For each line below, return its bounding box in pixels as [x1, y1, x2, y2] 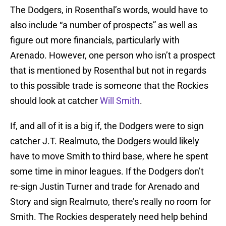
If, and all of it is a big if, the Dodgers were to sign [10, 121, 204, 132]
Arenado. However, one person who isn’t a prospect [10, 50, 215, 61]
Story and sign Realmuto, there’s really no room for [10, 196, 211, 207]
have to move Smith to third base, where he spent [10, 151, 208, 162]
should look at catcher [10, 95, 100, 106]
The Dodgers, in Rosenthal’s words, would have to [10, 5, 208, 16]
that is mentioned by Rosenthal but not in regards [10, 65, 206, 76]
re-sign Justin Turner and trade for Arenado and [10, 181, 199, 192]
